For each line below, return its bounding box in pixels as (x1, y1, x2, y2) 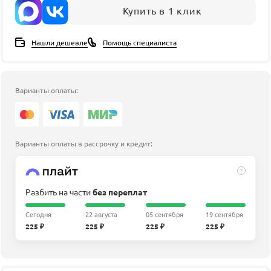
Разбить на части (25, 186, 93, 197)
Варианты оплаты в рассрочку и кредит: (15, 138, 152, 148)
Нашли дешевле (31, 37, 88, 47)
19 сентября (205, 209, 243, 219)
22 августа (85, 209, 118, 219)
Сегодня (25, 209, 51, 219)
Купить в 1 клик (122, 4, 202, 16)
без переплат (93, 186, 147, 197)
